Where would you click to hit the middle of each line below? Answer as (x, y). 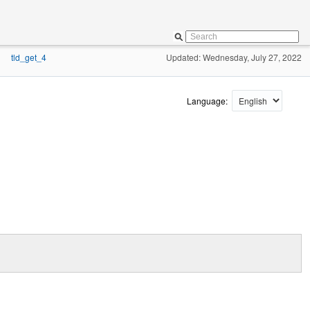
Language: (208, 101)
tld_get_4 (29, 57)
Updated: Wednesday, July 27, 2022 (234, 57)
